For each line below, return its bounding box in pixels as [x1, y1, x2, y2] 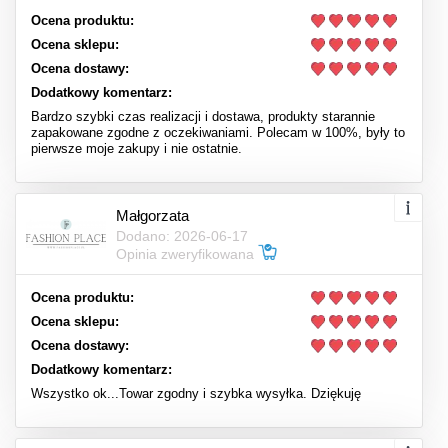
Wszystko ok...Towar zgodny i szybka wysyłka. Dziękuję [31, 386, 361, 401]
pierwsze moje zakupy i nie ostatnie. [31, 141, 242, 156]
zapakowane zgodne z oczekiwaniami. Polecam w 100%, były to [31, 125, 405, 140]
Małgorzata [116, 206, 189, 224]
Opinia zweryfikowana [116, 245, 258, 262]
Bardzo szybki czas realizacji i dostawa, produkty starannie [31, 109, 375, 124]
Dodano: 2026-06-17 [116, 227, 248, 244]
